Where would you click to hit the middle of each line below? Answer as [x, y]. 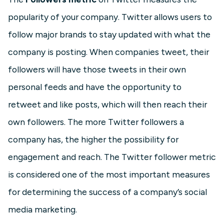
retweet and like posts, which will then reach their [107, 104]
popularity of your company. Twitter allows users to [110, 17]
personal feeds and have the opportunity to [95, 87]
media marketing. [42, 209]
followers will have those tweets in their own [97, 69]
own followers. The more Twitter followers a [96, 122]
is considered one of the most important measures [109, 174]
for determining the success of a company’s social [107, 192]
